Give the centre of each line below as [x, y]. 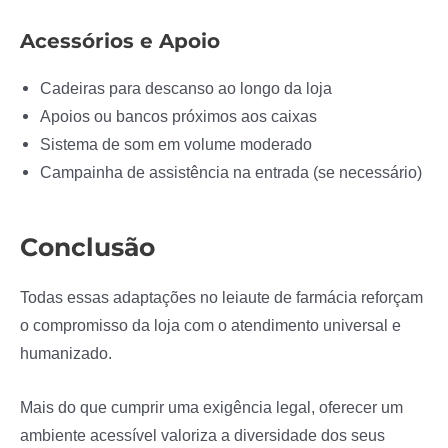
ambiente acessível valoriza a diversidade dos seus [202, 434]
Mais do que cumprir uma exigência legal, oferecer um [211, 406]
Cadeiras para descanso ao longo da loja [186, 88]
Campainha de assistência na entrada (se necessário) [231, 172]
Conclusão [87, 246]
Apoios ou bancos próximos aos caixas [178, 116]
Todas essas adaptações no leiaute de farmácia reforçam [221, 296]
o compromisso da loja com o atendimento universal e [210, 324]
